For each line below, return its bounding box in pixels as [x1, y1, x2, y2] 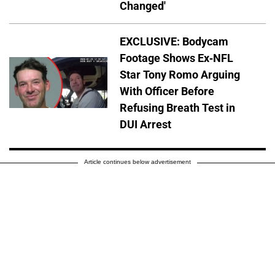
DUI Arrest [120, 117, 171, 131]
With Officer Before [120, 84, 214, 98]
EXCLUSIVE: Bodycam [120, 34, 228, 48]
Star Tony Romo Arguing [120, 68, 240, 81]
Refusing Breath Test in [120, 101, 235, 114]
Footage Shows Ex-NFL [120, 51, 233, 64]
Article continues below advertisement [84, 158, 191, 165]
